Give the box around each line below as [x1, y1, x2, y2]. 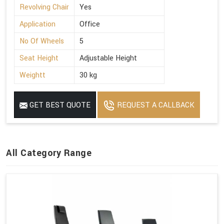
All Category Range [6, 146, 91, 159]
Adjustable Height [79, 52, 137, 63]
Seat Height [19, 52, 58, 63]
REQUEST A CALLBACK [115, 99, 194, 110]
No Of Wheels [19, 35, 64, 46]
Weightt [19, 69, 45, 80]
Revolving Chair [19, 1, 69, 12]
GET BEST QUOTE [27, 99, 90, 110]
